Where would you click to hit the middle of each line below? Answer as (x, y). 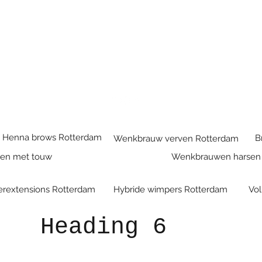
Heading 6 (104, 227)
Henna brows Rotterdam (53, 137)
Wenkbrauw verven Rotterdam (176, 138)
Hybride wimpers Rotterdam (170, 189)
